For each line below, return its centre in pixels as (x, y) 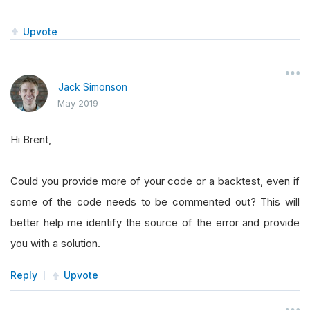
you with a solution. (55, 243)
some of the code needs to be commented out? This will (155, 202)
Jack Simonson (93, 87)
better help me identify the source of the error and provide (155, 222)
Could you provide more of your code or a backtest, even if (155, 181)
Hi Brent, (31, 139)
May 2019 (78, 103)
